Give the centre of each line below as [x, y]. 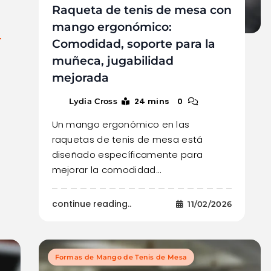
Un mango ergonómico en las [121, 124]
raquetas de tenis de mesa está [127, 139]
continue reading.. [91, 204]
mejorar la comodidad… [106, 169]
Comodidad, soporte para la [133, 44]
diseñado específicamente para [127, 154]
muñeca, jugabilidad [113, 60]
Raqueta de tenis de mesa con [142, 10]
